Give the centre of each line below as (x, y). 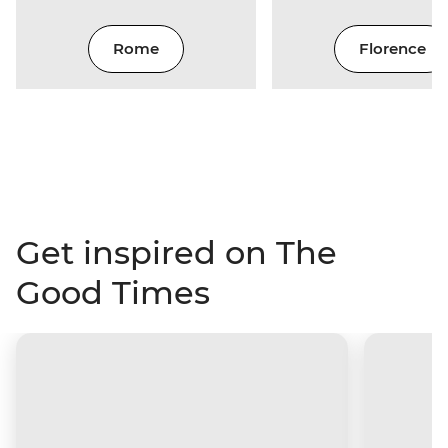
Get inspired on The (176, 252)
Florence (392, 49)
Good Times (113, 292)
